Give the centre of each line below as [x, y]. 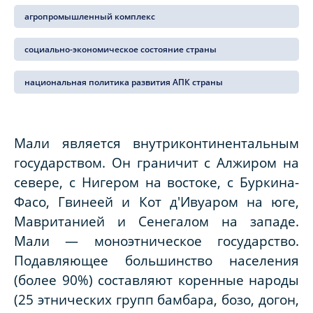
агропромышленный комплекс [90, 17]
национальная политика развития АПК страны [124, 82]
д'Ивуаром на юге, [234, 202]
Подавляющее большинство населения [156, 261]
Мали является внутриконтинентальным [156, 143]
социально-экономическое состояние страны [121, 50]
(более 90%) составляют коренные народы [156, 280]
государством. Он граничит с [116, 163]
